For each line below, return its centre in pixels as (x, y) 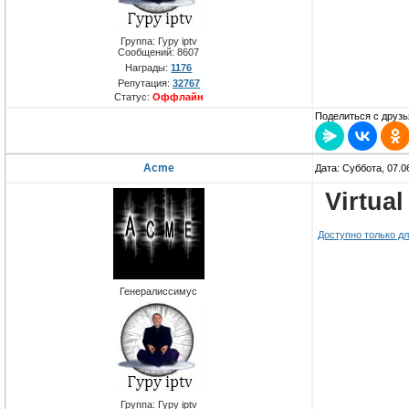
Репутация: (145, 84)
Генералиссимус (159, 292)
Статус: (133, 97)
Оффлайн (178, 97)
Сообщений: (148, 52)
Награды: (148, 68)
